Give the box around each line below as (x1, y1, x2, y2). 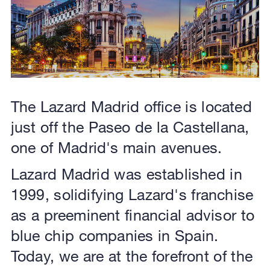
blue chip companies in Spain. (10, 225, 219, 245)
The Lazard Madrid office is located (10, 96, 252, 116)
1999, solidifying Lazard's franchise (10, 184, 254, 204)
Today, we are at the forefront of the (10, 246, 253, 265)
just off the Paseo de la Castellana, (10, 117, 250, 136)
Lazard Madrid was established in (10, 164, 242, 183)
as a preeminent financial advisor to (10, 205, 254, 224)
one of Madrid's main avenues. (10, 137, 222, 157)
